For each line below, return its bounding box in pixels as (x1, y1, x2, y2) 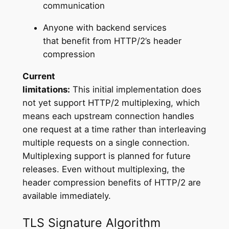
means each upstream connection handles (22, 110, 194, 121)
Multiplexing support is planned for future (22, 150, 191, 161)
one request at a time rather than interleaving (22, 124, 206, 134)
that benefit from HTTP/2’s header (42, 35, 181, 46)
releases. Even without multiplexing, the (22, 164, 185, 174)
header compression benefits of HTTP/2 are (22, 177, 201, 188)
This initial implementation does (70, 84, 201, 95)
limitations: (22, 84, 70, 95)
